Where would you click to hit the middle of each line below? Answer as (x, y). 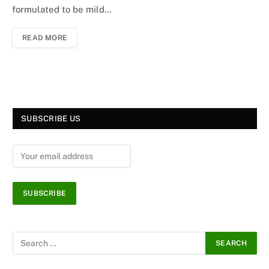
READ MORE (45, 38)
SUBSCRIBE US (51, 119)
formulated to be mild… (62, 10)
